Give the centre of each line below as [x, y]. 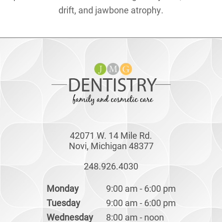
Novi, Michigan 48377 [111, 146]
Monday [62, 189]
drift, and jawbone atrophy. [111, 10]
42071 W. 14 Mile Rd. [111, 136]
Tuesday [63, 203]
